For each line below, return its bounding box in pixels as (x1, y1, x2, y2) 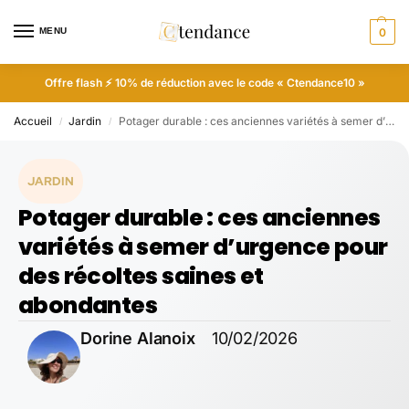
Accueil (14, 114, 52, 128)
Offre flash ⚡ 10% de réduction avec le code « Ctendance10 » (44, 76, 365, 89)
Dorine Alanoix (80, 329, 195, 348)
